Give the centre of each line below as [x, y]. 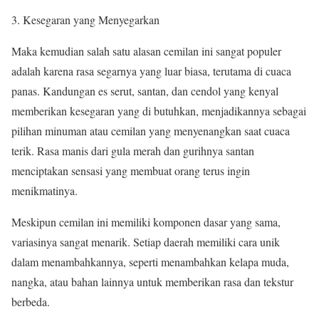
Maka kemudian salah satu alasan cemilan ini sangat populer [146, 51]
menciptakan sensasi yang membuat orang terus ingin [131, 171]
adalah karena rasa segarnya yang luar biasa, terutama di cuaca [151, 71]
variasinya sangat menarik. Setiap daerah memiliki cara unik [146, 242]
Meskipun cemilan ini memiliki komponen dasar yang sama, [146, 222]
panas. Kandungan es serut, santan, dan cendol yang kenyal [145, 91]
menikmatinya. [45, 191]
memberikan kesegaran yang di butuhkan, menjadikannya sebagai [159, 111]
